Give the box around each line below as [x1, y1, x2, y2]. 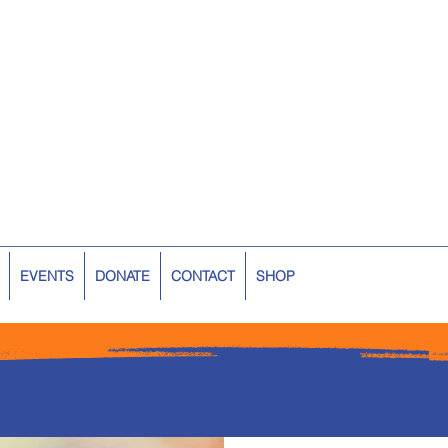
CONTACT [171, 267, 235, 285]
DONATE [95, 267, 150, 285]
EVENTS [20, 267, 74, 285]
